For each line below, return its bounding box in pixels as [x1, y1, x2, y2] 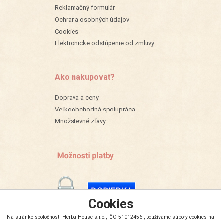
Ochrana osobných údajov [55, 15, 129, 23]
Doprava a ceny [55, 93, 99, 101]
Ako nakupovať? [55, 72, 115, 82]
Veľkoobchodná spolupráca [55, 105, 135, 113]
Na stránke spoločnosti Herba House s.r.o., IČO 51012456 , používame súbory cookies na [7, 214, 214, 220]
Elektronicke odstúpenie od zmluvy [55, 39, 154, 47]
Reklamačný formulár [55, 3, 115, 11]
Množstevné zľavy [55, 117, 106, 125]
